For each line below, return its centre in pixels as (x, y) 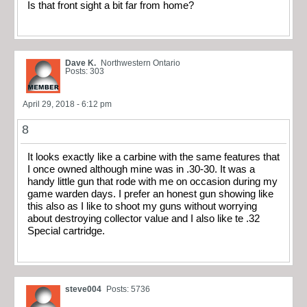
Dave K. (81, 63)
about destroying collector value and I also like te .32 (144, 219)
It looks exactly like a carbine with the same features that (153, 157)
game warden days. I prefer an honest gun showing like (150, 194)
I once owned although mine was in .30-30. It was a (141, 170)
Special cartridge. (66, 231)
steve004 (83, 289)
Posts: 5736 (128, 289)
